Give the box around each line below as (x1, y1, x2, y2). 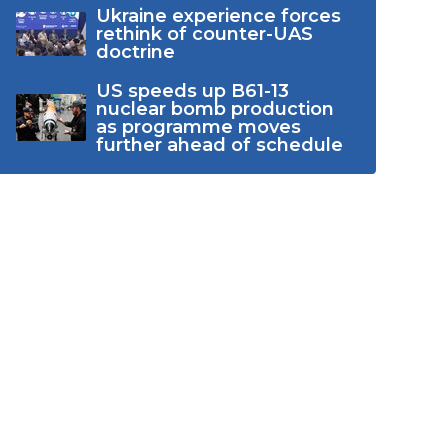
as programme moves (95, 115, 301, 138)
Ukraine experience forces (95, 4, 341, 27)
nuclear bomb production (95, 97, 334, 120)
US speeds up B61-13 (95, 79, 289, 102)
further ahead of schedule (95, 133, 343, 156)
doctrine (95, 40, 175, 63)
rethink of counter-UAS (95, 22, 313, 45)
